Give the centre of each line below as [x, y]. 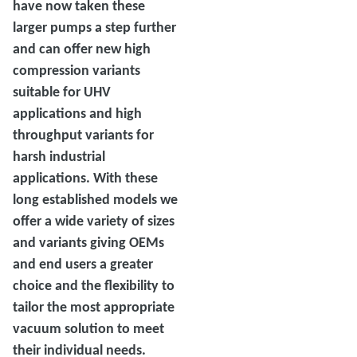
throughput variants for [83, 135]
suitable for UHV [62, 92]
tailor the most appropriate [94, 307]
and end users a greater [83, 264]
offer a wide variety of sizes [94, 221]
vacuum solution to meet [88, 329]
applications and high [77, 114]
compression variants [76, 71]
